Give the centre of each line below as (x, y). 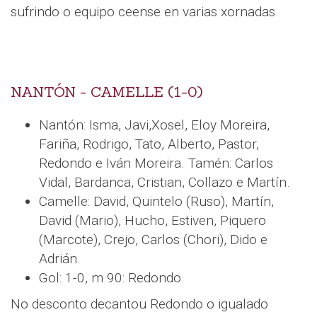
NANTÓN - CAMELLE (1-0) (106, 92)
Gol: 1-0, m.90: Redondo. (112, 277)
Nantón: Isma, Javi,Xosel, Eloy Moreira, (154, 125)
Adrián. (60, 258)
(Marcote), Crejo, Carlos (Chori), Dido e (153, 239)
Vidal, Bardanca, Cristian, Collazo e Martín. (165, 182)
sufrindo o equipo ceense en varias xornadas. (145, 11)
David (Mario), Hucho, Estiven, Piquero (152, 220)
